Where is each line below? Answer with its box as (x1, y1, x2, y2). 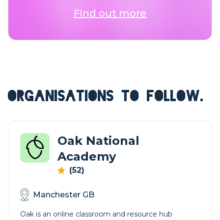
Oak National (57, 134, 139, 148)
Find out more (74, 7, 146, 19)
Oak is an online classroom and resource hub (20, 210, 172, 219)
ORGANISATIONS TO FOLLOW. (8, 89, 204, 103)
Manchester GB (33, 190, 94, 199)
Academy (57, 149, 116, 164)
